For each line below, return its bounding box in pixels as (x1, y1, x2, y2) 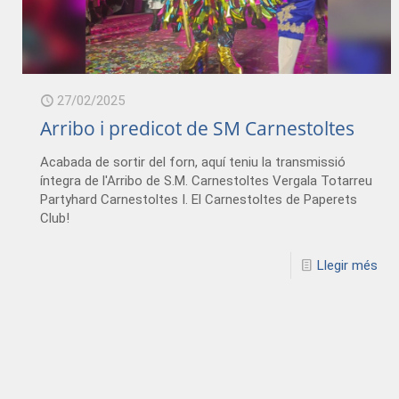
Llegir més (316, 256, 378, 273)
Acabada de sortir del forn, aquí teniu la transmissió (40, 153, 346, 170)
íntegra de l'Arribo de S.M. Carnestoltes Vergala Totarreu (40, 172, 373, 189)
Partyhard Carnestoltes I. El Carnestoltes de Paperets (40, 191, 358, 208)
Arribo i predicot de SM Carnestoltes (40, 115, 355, 141)
